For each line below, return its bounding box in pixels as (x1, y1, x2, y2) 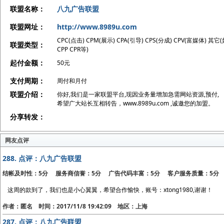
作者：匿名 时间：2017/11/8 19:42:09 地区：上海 (2, 202, 148, 210)
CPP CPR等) (57, 45, 89, 53)
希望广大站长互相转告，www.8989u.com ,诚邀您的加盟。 (57, 99, 214, 107)
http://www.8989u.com (57, 22, 137, 31)
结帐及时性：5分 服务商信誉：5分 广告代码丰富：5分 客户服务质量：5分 (2, 169, 219, 177)
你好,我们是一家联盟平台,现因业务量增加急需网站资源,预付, (57, 90, 219, 98)
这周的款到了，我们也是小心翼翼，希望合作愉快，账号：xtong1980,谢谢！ (7, 185, 213, 194)
